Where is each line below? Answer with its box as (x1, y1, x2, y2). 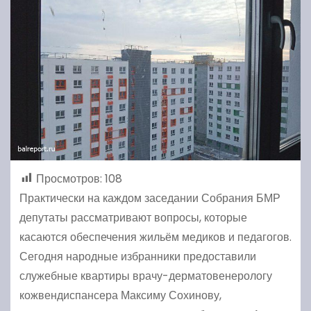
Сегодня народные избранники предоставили (19, 248, 256, 264)
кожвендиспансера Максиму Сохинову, (19, 287, 221, 303)
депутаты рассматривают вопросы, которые (19, 209, 247, 226)
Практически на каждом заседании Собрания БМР (19, 190, 280, 206)
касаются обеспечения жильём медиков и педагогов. (19, 228, 292, 245)
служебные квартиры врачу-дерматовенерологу (19, 267, 272, 284)
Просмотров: (35, 170, 102, 187)
